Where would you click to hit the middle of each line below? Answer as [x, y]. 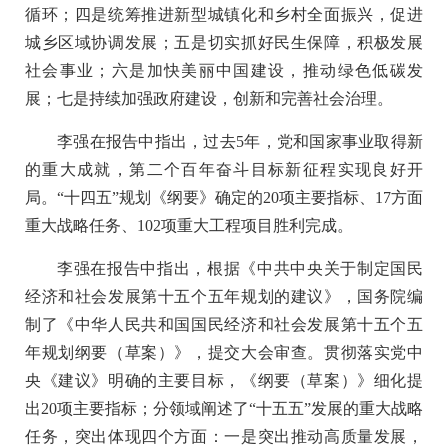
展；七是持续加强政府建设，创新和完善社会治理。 [209, 98]
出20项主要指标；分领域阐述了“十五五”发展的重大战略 [224, 408]
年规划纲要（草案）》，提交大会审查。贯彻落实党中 [224, 352]
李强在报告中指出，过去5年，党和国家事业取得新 [240, 141]
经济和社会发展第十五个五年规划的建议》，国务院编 [224, 296]
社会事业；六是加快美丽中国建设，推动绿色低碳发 [224, 70]
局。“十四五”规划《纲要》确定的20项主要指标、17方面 [224, 197]
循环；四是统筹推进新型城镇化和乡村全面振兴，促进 [224, 14]
